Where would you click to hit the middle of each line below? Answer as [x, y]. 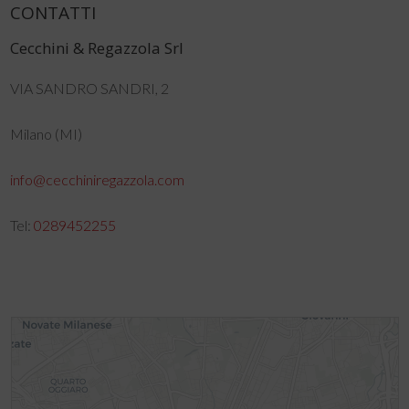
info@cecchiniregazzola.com [98, 180]
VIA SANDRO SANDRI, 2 [90, 89]
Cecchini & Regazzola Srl [97, 48]
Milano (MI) [47, 134]
